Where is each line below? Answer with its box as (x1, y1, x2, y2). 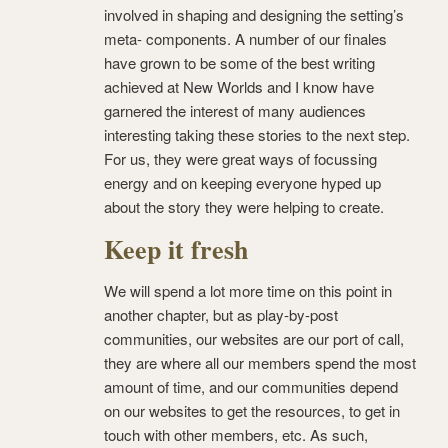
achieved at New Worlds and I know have (104, 76, 374, 98)
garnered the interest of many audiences (104, 100, 366, 122)
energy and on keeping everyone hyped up (104, 172, 381, 194)
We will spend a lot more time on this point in (104, 280, 392, 302)
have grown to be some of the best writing (104, 52, 375, 74)
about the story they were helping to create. (104, 196, 384, 218)
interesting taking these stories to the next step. (104, 124, 410, 146)
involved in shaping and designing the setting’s (104, 4, 404, 26)
